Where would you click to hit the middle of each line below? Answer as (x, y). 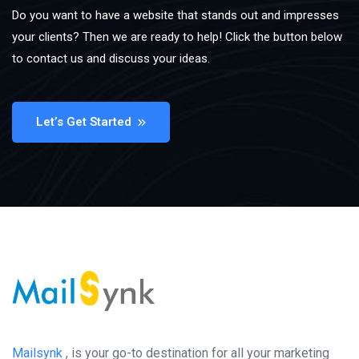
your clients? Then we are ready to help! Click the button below (177, 37)
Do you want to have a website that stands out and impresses (175, 16)
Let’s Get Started (84, 122)
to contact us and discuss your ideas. (111, 59)
